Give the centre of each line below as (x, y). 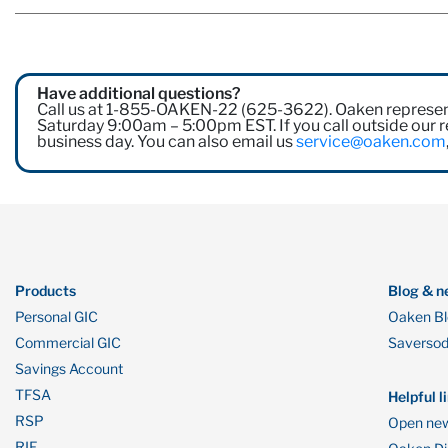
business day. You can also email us (167, 142)
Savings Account (69, 368)
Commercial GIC (68, 342)
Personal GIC (56, 316)
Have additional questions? (139, 94)
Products (45, 290)
